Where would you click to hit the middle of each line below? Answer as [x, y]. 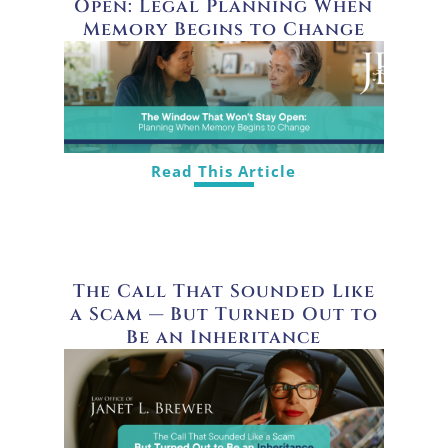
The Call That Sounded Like [223, 291]
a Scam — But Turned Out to [223, 314]
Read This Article [224, 171]
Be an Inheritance [224, 337]
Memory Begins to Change [223, 30]
